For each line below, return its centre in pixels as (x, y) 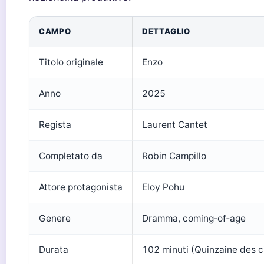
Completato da (71, 156)
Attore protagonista (81, 187)
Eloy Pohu (163, 187)
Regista (55, 125)
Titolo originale (71, 62)
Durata (54, 250)
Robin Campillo (174, 156)
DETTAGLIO (166, 31)
